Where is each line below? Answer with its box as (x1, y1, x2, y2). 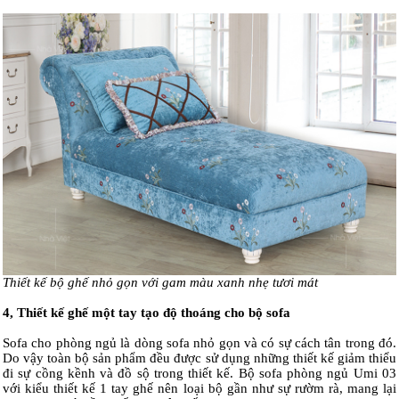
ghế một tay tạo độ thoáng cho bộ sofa (68, 305, 290, 321)
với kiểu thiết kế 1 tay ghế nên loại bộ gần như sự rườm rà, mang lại (3, 381, 396, 396)
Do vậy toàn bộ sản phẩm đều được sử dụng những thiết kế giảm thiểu (3, 351, 396, 366)
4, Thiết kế (3, 305, 68, 321)
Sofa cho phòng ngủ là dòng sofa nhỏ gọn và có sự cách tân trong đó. (3, 336, 396, 351)
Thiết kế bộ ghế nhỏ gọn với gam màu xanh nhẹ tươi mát (3, 275, 318, 290)
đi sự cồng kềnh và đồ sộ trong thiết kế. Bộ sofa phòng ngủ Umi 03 (3, 366, 396, 381)
